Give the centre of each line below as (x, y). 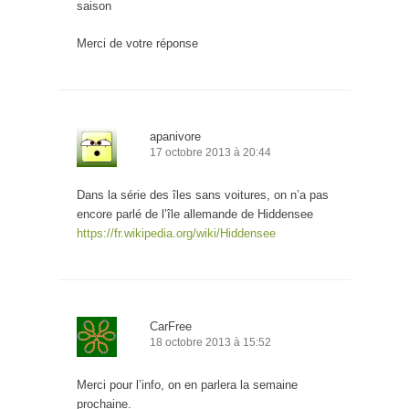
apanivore (175, 137)
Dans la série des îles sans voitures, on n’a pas (203, 195)
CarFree (171, 327)
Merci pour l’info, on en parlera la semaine (187, 385)
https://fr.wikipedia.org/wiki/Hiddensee (176, 234)
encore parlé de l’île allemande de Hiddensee (195, 215)
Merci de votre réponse (137, 44)
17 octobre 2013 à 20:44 (210, 153)
